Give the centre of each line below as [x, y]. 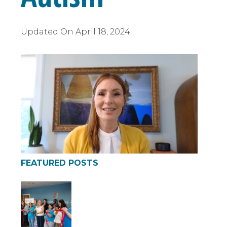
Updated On [48, 32]
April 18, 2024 [103, 32]
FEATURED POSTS [59, 163]
